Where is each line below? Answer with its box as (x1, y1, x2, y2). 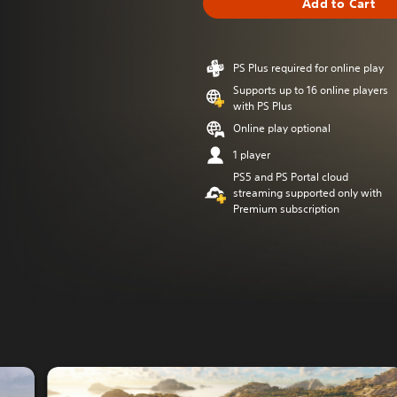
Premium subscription (233, 201, 339, 216)
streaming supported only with (233, 185, 382, 200)
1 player (233, 147, 270, 162)
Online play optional (233, 121, 331, 136)
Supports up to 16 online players (233, 82, 388, 97)
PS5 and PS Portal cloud (233, 169, 348, 184)
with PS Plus (233, 98, 292, 113)
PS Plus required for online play (233, 60, 384, 75)
